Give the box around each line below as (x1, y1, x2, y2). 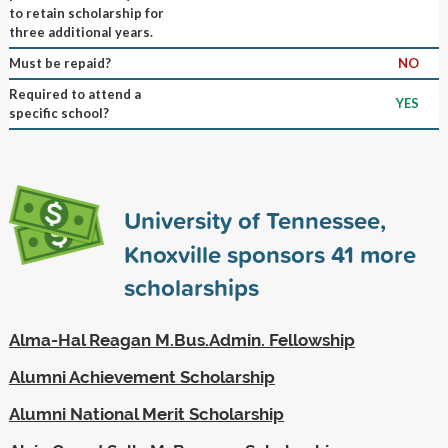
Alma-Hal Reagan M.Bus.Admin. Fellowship (8, 329, 355, 350)
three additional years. (8, 23, 153, 40)
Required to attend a (8, 85, 141, 102)
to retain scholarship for (8, 4, 164, 21)
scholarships (123, 269, 259, 304)
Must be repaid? (8, 54, 111, 71)
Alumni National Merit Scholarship (8, 403, 284, 424)
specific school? (8, 104, 109, 121)
